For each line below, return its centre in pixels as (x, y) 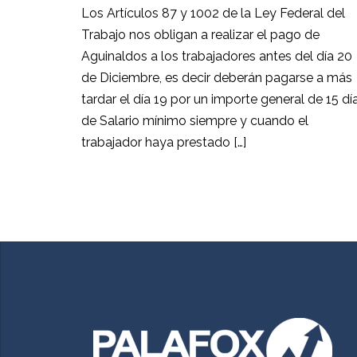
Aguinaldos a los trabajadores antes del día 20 (217, 56)
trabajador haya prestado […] (164, 142)
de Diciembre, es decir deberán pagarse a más (217, 77)
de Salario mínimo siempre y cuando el (195, 120)
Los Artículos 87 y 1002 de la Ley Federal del (213, 13)
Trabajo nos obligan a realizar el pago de (200, 34)
